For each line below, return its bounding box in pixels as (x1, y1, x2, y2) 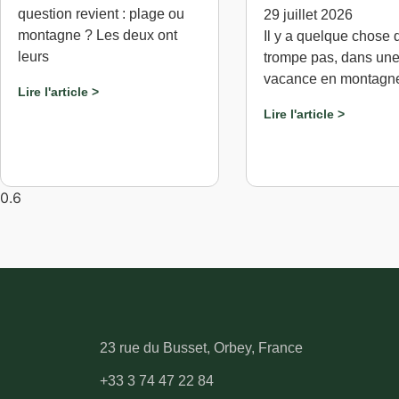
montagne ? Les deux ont (18, 27, 177, 43)
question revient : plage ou (18, 5, 184, 21)
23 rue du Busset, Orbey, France (100, 340, 303, 356)
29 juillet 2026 (263, 6, 353, 22)
